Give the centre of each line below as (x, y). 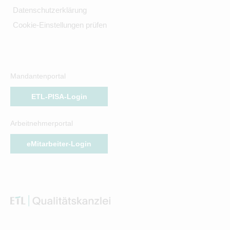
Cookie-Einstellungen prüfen (60, 25)
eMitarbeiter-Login (59, 143)
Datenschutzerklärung (50, 10)
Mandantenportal (38, 76)
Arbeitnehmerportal (42, 123)
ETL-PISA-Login (59, 96)
